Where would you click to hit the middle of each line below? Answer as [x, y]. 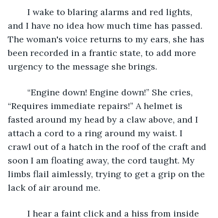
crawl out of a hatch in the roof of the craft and [108, 146]
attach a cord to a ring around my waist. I [96, 133]
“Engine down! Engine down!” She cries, [22, 92]
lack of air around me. [55, 187]
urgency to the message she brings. [84, 66]
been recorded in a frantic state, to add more [103, 53]
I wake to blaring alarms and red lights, [22, 12]
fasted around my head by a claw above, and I [104, 119]
